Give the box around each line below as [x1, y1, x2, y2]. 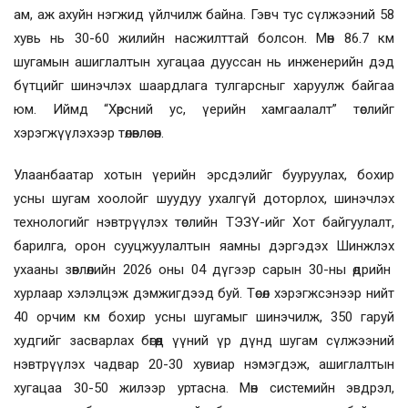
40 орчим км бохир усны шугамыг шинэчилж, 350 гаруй [14, 309, 394, 325]
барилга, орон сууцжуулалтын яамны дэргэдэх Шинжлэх [14, 238, 394, 254]
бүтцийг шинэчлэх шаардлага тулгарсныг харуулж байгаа [14, 77, 394, 94]
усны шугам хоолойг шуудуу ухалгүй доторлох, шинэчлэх [14, 190, 394, 207]
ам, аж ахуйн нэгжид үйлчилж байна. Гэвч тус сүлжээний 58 [14, 6, 394, 23]
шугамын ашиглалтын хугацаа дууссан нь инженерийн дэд [14, 54, 394, 70]
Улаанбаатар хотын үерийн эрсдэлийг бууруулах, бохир [14, 167, 394, 183]
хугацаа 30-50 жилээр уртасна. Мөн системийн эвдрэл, [14, 380, 394, 396]
